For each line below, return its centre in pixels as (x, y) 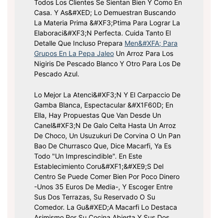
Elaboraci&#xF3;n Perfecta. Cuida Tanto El (102, 33)
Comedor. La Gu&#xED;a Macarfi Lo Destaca (106, 207)
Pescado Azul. (57, 74)
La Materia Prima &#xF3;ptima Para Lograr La (107, 23)
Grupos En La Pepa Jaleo (74, 54)
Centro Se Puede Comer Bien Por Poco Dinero (107, 177)
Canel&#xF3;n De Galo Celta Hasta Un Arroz (105, 126)
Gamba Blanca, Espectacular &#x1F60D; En (104, 105)
